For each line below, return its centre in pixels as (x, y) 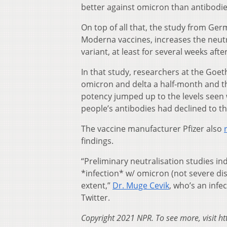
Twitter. (96, 198)
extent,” (97, 186)
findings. (97, 141)
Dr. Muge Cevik (141, 186)
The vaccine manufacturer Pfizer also (153, 129)
